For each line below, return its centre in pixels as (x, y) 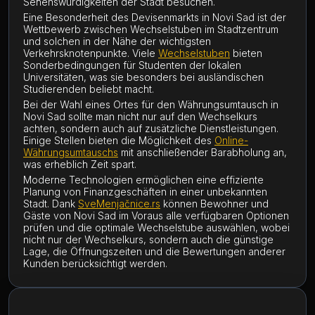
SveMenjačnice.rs (119, 204)
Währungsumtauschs (71, 152)
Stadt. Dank (51, 204)
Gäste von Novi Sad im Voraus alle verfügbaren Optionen (156, 216)
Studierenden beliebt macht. (89, 89)
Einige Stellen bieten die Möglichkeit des (119, 140)
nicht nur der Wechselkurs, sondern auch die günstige (148, 239)
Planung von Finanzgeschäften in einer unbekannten (145, 192)
